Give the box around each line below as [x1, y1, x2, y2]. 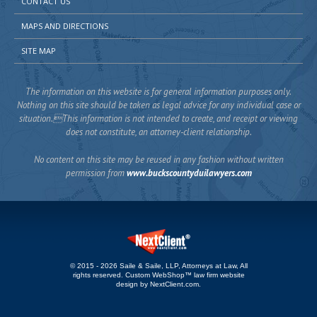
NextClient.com [150, 279, 199, 288]
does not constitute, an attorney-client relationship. [65, 125, 252, 138]
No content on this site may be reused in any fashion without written [33, 153, 284, 166]
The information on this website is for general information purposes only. [25, 85, 292, 98]
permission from [65, 166, 127, 179]
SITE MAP [21, 45, 56, 56]
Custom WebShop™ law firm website [125, 270, 245, 279]
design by [116, 279, 150, 288]
